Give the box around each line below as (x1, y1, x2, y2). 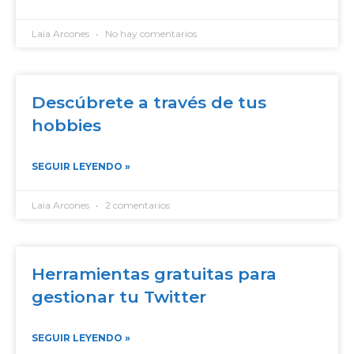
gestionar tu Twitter (32, 287, 206, 307)
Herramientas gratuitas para (32, 264, 277, 284)
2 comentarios (103, 199, 170, 211)
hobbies (32, 115, 101, 135)
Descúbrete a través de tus (32, 92, 266, 112)
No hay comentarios (103, 28, 197, 40)
